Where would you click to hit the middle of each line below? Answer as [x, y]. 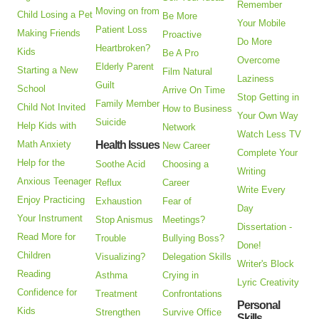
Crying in [181, 276]
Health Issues [128, 145]
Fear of [177, 202]
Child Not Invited [52, 108]
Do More [255, 42]
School [32, 89]
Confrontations [193, 294]
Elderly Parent [125, 67]
